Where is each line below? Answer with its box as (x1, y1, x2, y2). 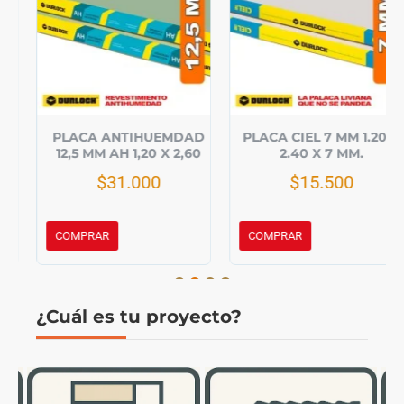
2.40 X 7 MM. (261, 144, 345, 161)
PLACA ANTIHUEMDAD (33, 128, 187, 145)
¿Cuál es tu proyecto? (36, 305, 242, 327)
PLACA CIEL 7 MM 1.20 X (225, 128, 381, 145)
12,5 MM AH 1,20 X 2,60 (37, 144, 183, 161)
